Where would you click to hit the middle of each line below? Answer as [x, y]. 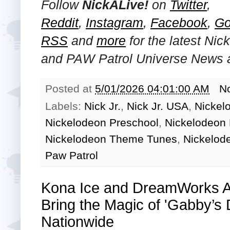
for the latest [167, 41]
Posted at [70, 89]
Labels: [65, 106]
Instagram [114, 23]
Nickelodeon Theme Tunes [111, 139]
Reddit [60, 23]
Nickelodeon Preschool [102, 123]
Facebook [179, 23]
